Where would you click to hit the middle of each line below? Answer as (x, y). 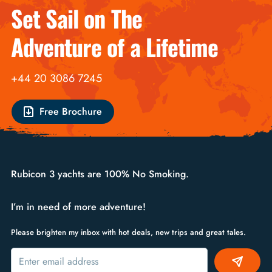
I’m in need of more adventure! (78, 207)
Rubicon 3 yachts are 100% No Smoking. (100, 174)
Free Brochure (70, 112)
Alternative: (34, 254)
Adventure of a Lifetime (114, 47)
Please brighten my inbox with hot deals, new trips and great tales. (128, 233)
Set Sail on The (117, 19)
